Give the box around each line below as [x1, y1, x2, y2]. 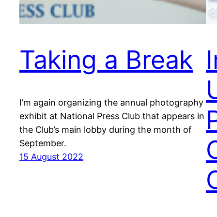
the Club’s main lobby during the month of [19, 124, 192, 135]
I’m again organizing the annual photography [19, 97, 203, 108]
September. [19, 138, 66, 149]
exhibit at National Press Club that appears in [19, 111, 204, 122]
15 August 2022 [19, 152, 83, 162]
